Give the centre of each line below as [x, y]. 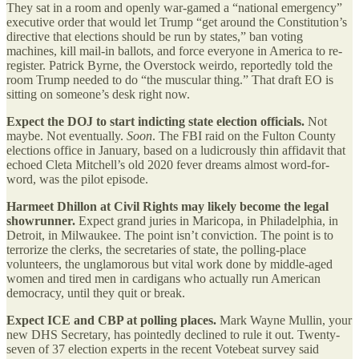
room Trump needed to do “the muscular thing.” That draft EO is [170, 79]
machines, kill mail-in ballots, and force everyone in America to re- [174, 50]
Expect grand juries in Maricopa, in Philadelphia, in [207, 220]
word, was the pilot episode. [77, 179]
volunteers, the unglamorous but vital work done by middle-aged [169, 264]
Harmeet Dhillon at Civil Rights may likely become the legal [167, 206]
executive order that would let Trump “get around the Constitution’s [177, 22]
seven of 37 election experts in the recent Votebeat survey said [163, 349]
